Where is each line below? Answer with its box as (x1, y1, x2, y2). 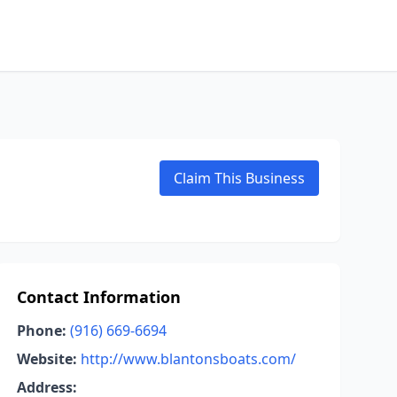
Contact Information (16, 286, 181, 307)
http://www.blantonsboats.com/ (80, 349, 296, 369)
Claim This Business (174, 168, 305, 188)
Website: (16, 349, 77, 369)
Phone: (16, 321, 66, 340)
